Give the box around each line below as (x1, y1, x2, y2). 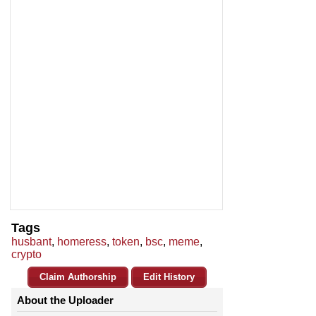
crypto (11, 248, 42, 261)
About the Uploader (17, 294, 114, 307)
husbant (11, 236, 51, 248)
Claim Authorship (39, 272, 116, 283)
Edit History (143, 272, 195, 283)
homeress (57, 236, 107, 248)
